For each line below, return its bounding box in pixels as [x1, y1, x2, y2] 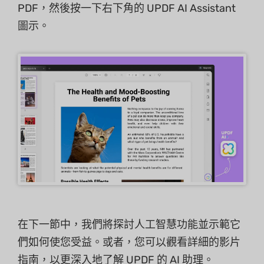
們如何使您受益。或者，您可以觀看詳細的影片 [18, 235, 240, 249]
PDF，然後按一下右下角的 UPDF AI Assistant [18, 2, 236, 15]
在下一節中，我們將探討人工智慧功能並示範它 [18, 217, 240, 231]
